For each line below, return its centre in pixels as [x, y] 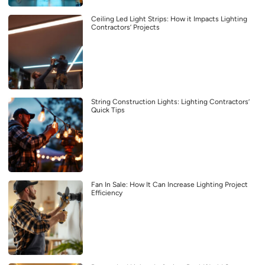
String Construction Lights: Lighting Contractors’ [170, 102]
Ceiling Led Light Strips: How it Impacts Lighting [169, 19]
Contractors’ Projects [125, 28]
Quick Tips [108, 110]
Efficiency [107, 193]
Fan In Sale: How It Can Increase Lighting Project [169, 185]
